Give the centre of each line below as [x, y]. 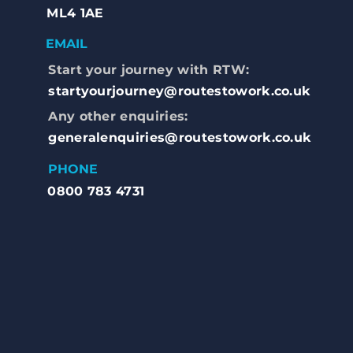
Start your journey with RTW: [149, 70]
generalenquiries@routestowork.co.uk [180, 137]
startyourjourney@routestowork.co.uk [180, 91]
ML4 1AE [75, 13]
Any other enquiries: [118, 116]
